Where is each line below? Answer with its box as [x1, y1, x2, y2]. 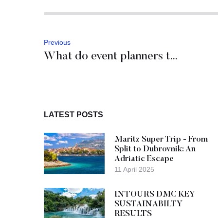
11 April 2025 [114, 165, 154, 173]
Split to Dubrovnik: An [114, 145, 196, 154]
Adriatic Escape [114, 155, 174, 163]
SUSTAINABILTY [114, 200, 182, 209]
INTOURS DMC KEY [114, 190, 195, 199]
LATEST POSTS [44, 110, 103, 119]
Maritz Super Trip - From [114, 135, 208, 144]
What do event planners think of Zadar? [170, 50, 178, 62]
